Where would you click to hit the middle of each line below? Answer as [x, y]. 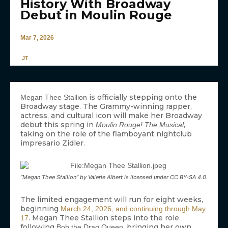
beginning [40, 209]
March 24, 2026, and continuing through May [133, 209]
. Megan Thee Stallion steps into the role [104, 218]
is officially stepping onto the [142, 97]
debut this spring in [58, 125]
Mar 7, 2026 [37, 37]
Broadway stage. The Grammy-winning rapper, [106, 107]
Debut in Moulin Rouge [96, 15]
